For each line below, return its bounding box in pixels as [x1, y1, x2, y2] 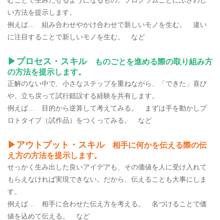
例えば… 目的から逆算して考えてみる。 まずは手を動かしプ [7, 104, 207, 112]
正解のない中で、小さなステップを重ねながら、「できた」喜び [7, 79, 207, 87]
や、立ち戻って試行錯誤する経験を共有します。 [7, 91, 159, 100]
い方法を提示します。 [7, 8, 76, 16]
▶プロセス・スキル [7, 56, 87, 66]
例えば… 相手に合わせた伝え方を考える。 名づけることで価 [7, 199, 207, 208]
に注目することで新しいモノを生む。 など [7, 32, 145, 41]
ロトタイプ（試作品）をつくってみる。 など [7, 116, 152, 124]
